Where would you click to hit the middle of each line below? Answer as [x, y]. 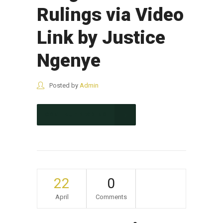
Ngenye [69, 61]
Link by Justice [101, 38]
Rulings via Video [110, 15]
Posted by [64, 86]
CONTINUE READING [76, 115]
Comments [111, 197]
